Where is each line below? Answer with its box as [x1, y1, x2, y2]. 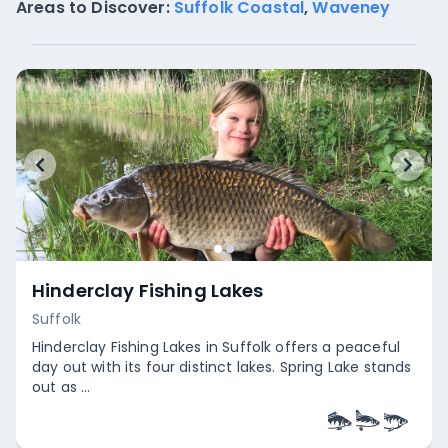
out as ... [32, 377, 91, 397]
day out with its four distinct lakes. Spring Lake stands [32, 357, 412, 377]
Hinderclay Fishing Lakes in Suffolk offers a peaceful [32, 337, 400, 357]
